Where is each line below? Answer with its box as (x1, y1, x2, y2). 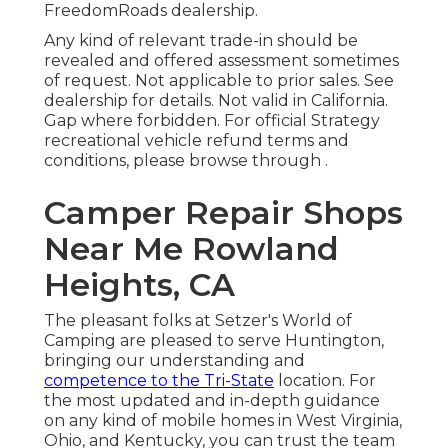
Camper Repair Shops (44, 193, 403, 233)
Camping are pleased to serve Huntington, (44, 331, 384, 351)
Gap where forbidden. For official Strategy (44, 111, 380, 131)
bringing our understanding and (44, 351, 305, 371)
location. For (274, 371, 376, 391)
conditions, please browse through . (44, 151, 328, 171)
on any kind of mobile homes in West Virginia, (44, 411, 402, 431)
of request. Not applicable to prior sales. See (44, 71, 394, 91)
